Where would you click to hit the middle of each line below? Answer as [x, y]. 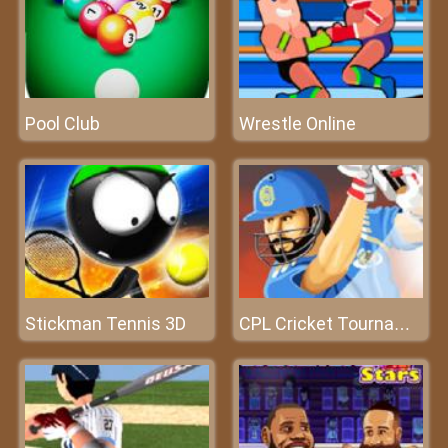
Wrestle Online [297, 123]
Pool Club [62, 123]
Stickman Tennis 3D [105, 323]
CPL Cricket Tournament [402, 324]
